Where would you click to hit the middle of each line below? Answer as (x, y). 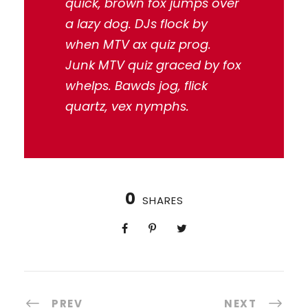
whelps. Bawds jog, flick (136, 86)
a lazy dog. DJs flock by (136, 24)
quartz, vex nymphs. (127, 106)
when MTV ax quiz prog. (138, 44)
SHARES (163, 200)
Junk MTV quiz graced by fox (153, 65)
